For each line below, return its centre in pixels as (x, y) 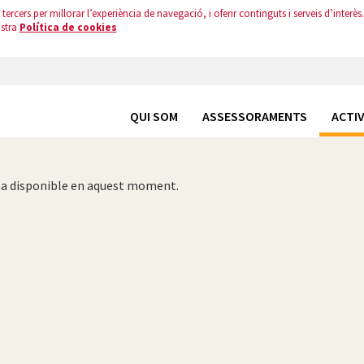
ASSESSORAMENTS (255, 116)
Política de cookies (68, 27)
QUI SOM (154, 116)
